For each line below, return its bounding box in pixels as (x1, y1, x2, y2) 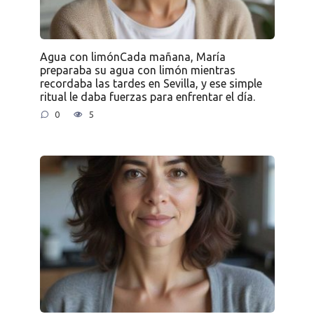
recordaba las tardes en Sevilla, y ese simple (39, 77, 262, 90)
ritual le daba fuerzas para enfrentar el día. (39, 90, 255, 104)
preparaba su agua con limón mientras (39, 64, 235, 77)
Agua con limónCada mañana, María (39, 50, 226, 64)
